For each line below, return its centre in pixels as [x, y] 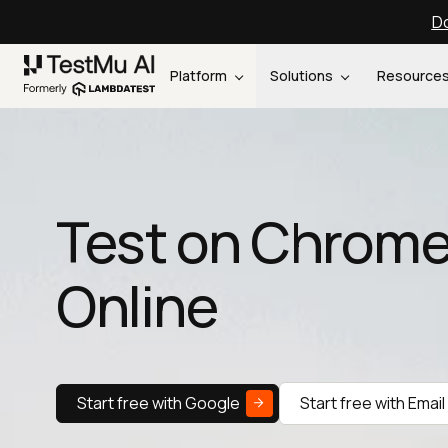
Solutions [303, 75]
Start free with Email [372, 403]
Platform [200, 75]
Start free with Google [158, 403]
